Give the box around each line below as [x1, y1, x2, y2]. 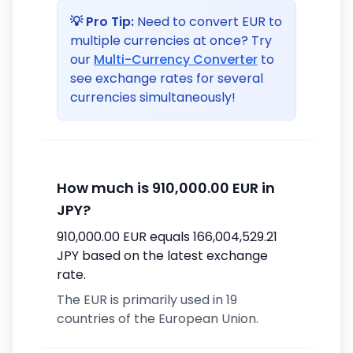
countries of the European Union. [57, 310, 258, 328]
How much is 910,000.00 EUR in [57, 178, 275, 198]
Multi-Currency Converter [94, 50, 258, 69]
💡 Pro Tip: [70, 13, 134, 31]
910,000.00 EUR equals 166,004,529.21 [57, 228, 277, 246]
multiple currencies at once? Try [70, 32, 272, 50]
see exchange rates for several [70, 69, 263, 87]
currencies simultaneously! [70, 88, 236, 106]
